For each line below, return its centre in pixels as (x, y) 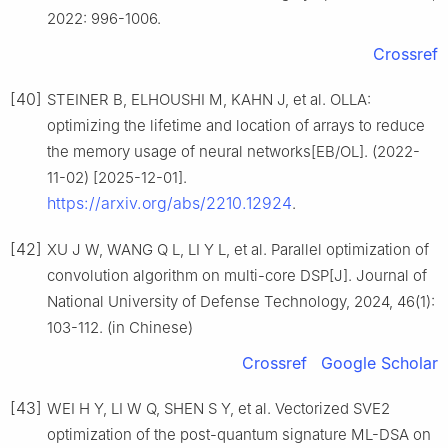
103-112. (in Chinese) (120, 327)
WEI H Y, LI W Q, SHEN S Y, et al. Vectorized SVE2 (218, 408)
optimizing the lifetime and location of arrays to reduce (236, 125)
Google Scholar (379, 362)
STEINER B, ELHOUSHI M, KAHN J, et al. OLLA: (209, 99)
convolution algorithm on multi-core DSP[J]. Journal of (237, 275)
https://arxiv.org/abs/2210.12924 (169, 202)
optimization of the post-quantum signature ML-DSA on (239, 434)
